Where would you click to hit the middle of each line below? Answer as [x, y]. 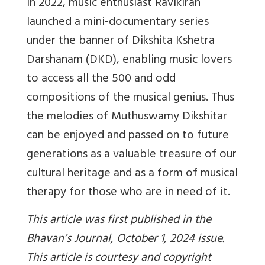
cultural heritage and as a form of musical [132, 174]
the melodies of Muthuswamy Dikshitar [127, 117]
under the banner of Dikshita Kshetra [121, 41]
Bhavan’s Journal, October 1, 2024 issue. [125, 240]
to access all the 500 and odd [101, 79]
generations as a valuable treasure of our [132, 155]
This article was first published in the [119, 221]
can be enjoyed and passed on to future [128, 136]
